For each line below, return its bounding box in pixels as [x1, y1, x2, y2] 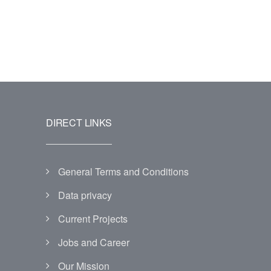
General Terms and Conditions [58, 165, 189, 178]
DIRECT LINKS [46, 116, 112, 129]
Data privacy [58, 188, 112, 202]
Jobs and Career [58, 235, 129, 249]
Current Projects [58, 212, 128, 226]
